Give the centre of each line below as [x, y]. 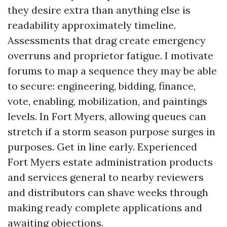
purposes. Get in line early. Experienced [102, 147]
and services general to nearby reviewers [106, 177]
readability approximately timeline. [92, 25]
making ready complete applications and [105, 207]
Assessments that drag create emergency [107, 40]
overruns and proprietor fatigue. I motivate [110, 55]
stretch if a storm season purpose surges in [111, 131]
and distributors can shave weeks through [108, 192]
